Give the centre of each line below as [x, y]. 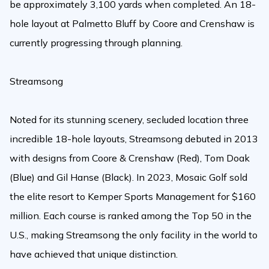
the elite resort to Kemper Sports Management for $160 [133, 197]
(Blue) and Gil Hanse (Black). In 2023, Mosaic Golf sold [128, 177]
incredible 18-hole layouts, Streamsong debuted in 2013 [134, 139]
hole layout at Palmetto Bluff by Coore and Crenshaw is [132, 24]
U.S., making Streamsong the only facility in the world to [134, 235]
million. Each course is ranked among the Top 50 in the [131, 216]
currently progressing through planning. [96, 43]
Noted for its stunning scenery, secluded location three [129, 120]
